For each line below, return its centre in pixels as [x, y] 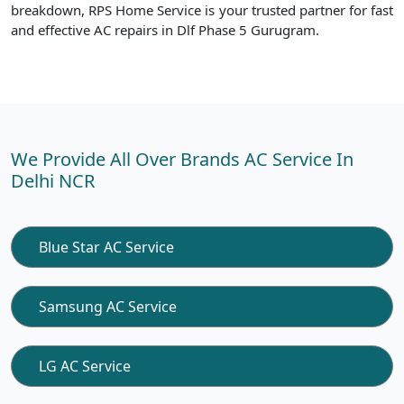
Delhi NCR [53, 181]
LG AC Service [85, 366]
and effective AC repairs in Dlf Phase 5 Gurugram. [165, 30]
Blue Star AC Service [106, 247]
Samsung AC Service [108, 307]
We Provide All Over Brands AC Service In [182, 159]
